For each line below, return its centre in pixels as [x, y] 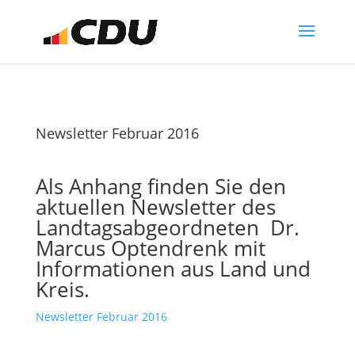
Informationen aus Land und [173, 269]
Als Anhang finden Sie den [160, 186]
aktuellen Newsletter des [155, 207]
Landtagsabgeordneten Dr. [167, 227]
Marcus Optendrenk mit [150, 248]
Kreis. [62, 289]
